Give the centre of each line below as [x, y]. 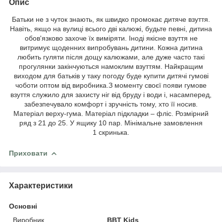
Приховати [28, 153]
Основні [23, 206]
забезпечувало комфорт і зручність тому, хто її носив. [111, 104]
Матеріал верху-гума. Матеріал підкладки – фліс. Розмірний [111, 113]
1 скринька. [111, 132]
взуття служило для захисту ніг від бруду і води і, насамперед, [111, 94]
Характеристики [41, 185]
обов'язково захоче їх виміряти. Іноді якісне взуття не [111, 38]
